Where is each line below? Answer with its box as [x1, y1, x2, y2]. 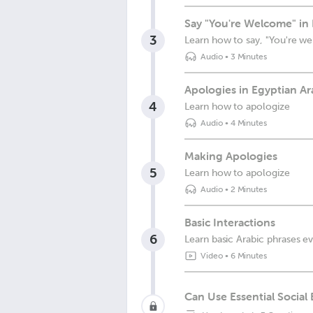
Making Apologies [184, 149, 277, 163]
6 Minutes [230, 251, 268, 261]
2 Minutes [230, 184, 268, 194]
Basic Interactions [184, 215, 275, 229]
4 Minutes [230, 118, 268, 128]
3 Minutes [230, 52, 268, 61]
